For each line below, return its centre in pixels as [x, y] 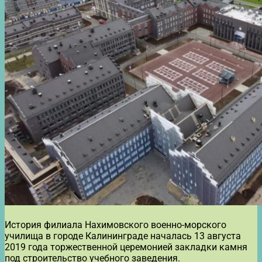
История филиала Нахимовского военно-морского [116, 225]
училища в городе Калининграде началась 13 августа [123, 236]
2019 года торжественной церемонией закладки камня [126, 247]
